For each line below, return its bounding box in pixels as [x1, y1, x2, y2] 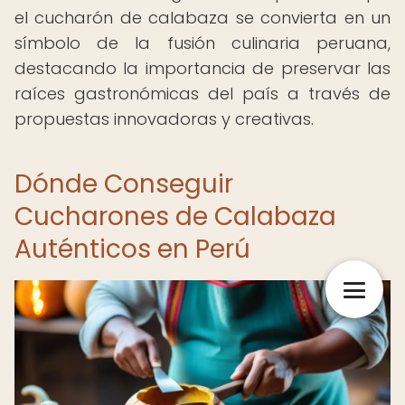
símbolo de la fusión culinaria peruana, [14, 32, 391, 54]
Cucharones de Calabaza [14, 199, 336, 234]
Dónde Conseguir [14, 166, 233, 202]
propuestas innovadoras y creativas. [14, 108, 314, 130]
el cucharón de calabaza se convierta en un [14, 6, 391, 29]
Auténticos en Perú [14, 231, 250, 267]
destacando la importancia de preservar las [14, 57, 391, 80]
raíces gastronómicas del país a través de [14, 82, 391, 105]
